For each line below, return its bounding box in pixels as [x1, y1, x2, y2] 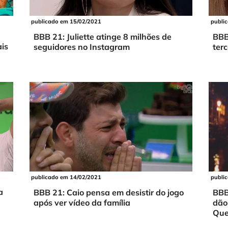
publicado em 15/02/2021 [31, 18, 101, 25]
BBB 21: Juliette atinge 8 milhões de [33, 31, 172, 42]
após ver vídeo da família [33, 197, 130, 208]
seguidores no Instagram [33, 41, 130, 52]
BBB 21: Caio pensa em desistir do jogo [33, 187, 184, 197]
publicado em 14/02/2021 [31, 174, 101, 181]
